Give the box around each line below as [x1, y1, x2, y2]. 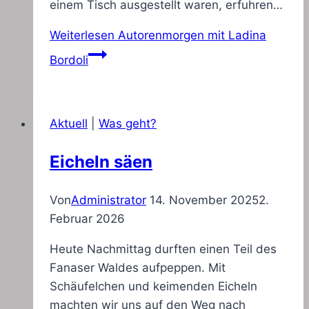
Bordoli [50, 53, 88, 68]
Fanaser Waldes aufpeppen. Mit [50, 261, 226, 275]
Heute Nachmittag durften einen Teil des [50, 242, 277, 257]
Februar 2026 [50, 212, 125, 226]
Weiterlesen [50, 28, 114, 43]
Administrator [71, 193, 146, 208]
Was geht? [99, 117, 157, 131]
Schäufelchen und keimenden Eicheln [50, 279, 257, 294]
